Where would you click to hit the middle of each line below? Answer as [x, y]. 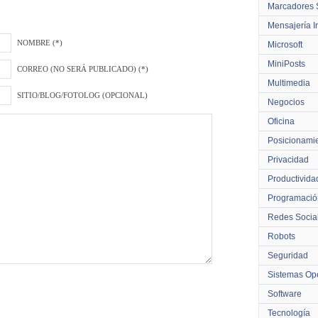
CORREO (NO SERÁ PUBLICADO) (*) [83, 69]
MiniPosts [286, 64]
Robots [281, 236]
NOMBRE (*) [40, 43]
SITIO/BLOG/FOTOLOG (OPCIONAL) [82, 95]
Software [285, 294]
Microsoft [285, 45]
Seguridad [288, 256]
